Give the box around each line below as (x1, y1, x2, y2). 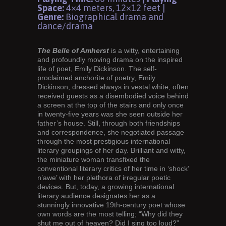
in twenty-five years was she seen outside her (37, 110, 183, 119)
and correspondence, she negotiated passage (37, 128, 184, 137)
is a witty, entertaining (109, 46, 180, 55)
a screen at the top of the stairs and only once (37, 101, 184, 109)
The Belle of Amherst (37, 46, 109, 55)
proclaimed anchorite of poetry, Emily (37, 74, 155, 82)
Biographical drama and (64, 12, 163, 23)
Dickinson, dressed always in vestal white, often (37, 83, 189, 91)
